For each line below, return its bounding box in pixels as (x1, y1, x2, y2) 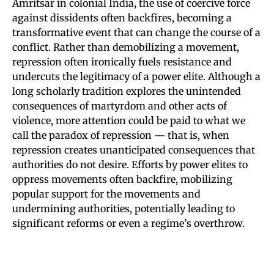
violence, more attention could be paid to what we (12, 114, 245, 127)
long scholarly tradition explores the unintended (12, 84, 241, 97)
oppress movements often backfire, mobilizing (12, 172, 232, 185)
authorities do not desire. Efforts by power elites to (12, 158, 248, 171)
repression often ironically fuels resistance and (12, 55, 232, 68)
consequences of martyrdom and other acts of (12, 99, 227, 112)
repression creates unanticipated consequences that (12, 143, 255, 156)
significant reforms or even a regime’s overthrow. (12, 217, 245, 229)
